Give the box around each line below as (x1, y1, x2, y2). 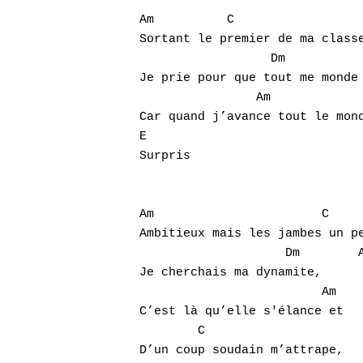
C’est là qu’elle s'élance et (139, 305, 344, 318)
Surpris (139, 149, 190, 163)
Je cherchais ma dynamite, (139, 266, 329, 280)
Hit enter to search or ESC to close (143, 147, 297, 158)
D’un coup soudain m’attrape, (139, 344, 358, 357)
